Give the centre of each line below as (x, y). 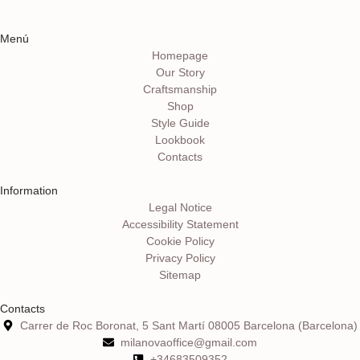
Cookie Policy (180, 241)
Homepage (180, 55)
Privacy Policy (180, 258)
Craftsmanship (180, 89)
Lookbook (180, 139)
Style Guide (180, 123)
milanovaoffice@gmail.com (189, 342)
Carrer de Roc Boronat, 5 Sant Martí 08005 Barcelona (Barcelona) (189, 325)
